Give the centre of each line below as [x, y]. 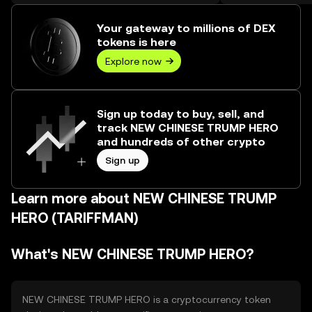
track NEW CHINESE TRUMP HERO [188, 128]
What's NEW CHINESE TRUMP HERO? [132, 254]
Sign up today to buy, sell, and [180, 114]
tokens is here [136, 42]
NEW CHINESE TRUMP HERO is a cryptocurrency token [147, 299]
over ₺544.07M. [57, 12]
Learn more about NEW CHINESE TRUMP [144, 198]
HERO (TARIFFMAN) [75, 218]
